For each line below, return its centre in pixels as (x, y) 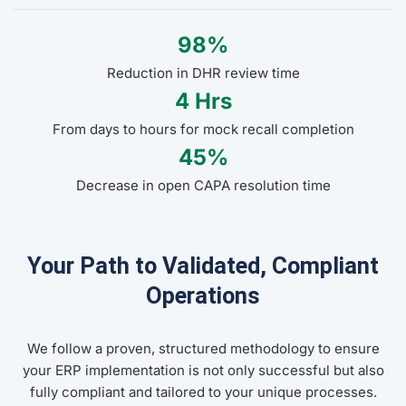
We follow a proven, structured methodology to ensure (203, 349)
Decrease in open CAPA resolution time (203, 186)
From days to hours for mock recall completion (203, 130)
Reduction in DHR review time (203, 73)
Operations (203, 296)
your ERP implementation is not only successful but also (203, 371)
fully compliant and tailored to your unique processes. (203, 392)
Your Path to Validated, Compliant (203, 266)
